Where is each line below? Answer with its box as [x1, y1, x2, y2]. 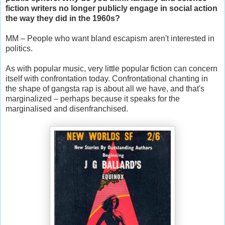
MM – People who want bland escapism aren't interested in [6, 34, 214, 43]
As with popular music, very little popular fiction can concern [6, 64, 217, 73]
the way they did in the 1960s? [6, 14, 120, 23]
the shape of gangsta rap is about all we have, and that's [6, 84, 204, 93]
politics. [6, 44, 33, 53]
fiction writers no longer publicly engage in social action [6, 4, 217, 13]
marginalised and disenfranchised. [6, 104, 128, 114]
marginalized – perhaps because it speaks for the [6, 94, 180, 103]
